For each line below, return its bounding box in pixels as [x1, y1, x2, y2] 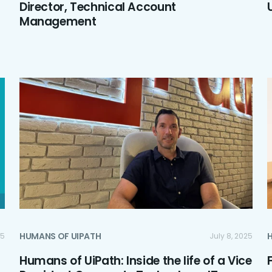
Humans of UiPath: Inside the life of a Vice [19, 253, 252, 270]
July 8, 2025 [209, 231, 253, 242]
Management [19, 13, 97, 30]
